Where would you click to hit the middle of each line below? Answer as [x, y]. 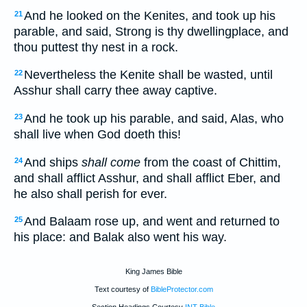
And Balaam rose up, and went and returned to [152, 222]
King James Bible [153, 271]
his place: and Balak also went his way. [120, 237]
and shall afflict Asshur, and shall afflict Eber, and [147, 178]
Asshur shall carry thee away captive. [115, 91]
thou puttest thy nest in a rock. [96, 47]
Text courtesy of [122, 289]
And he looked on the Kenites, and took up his [150, 15]
